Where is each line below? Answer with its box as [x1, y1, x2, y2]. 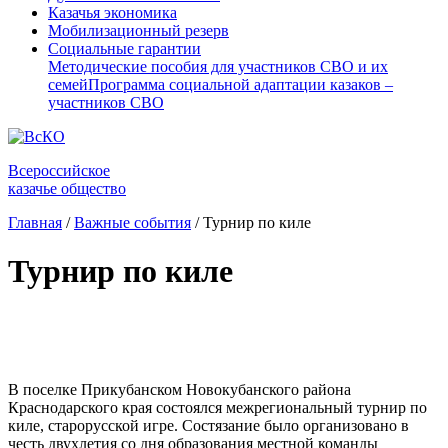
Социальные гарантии [48, 40, 201, 57]
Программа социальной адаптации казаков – [88, 76, 393, 93]
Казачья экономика [48, 4, 177, 21]
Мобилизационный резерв [48, 22, 229, 39]
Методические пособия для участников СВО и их [48, 58, 388, 75]
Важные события [74, 214, 191, 231]
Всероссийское [8, 162, 110, 179]
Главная [8, 214, 62, 231]
